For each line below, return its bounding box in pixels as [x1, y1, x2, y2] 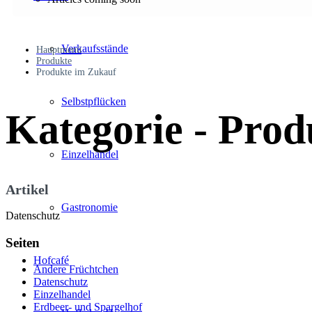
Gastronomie [61, 201, 118, 213]
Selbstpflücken [61, 95, 126, 107]
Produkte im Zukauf [36, 66, 116, 77]
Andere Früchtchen [33, 263, 118, 276]
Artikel [6, 182, 49, 198]
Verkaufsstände [61, 42, 128, 54]
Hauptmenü [36, 44, 81, 55]
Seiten [6, 235, 40, 250]
